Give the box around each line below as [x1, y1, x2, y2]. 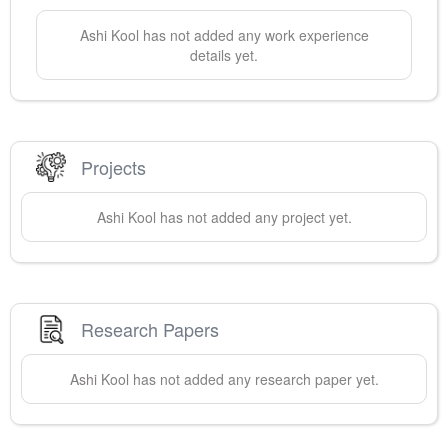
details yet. [190, 45, 258, 66]
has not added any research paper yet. [128, 369, 379, 390]
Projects [81, 153, 146, 180]
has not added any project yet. [155, 207, 352, 228]
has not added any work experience [138, 25, 369, 46]
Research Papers [81, 315, 219, 342]
